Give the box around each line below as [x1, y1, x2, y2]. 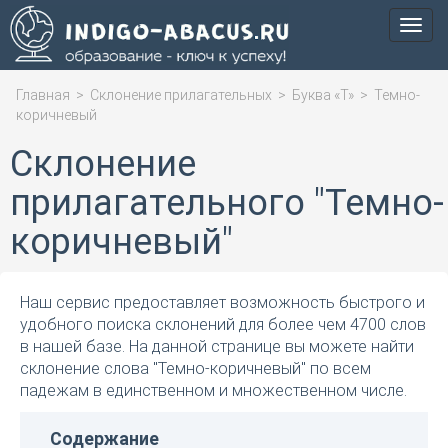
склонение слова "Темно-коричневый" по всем [20, 359, 371, 378]
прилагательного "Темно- [10, 182, 444, 224]
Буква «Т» [292, 87, 354, 103]
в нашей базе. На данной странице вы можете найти [20, 337, 414, 356]
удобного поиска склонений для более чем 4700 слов [20, 315, 426, 334]
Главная [16, 87, 70, 103]
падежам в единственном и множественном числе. [20, 381, 407, 400]
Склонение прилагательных [90, 87, 272, 103]
